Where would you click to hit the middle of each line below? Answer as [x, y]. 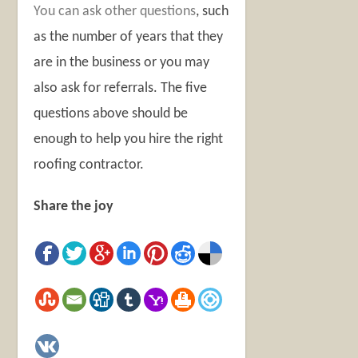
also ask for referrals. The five [121, 89]
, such [213, 12]
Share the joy [74, 207]
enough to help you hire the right [129, 140]
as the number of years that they [129, 38]
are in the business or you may [122, 63]
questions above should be [111, 114]
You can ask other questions [115, 12]
